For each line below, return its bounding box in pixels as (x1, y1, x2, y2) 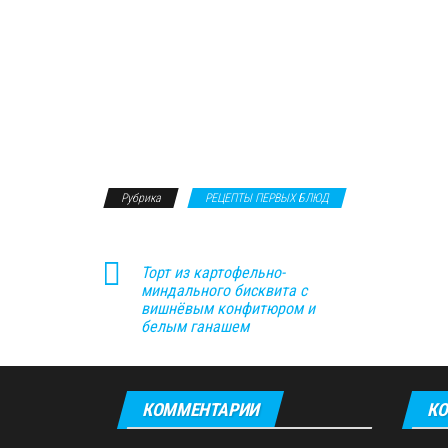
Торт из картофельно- (141, 263, 285, 283)
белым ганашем (141, 317, 249, 337)
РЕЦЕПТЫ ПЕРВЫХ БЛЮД (205, 191, 329, 206)
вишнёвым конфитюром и (141, 299, 315, 319)
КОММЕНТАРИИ (142, 399, 260, 421)
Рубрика (121, 191, 161, 206)
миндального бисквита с (141, 281, 307, 301)
